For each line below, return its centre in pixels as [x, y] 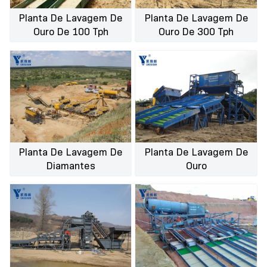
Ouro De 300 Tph [196, 32]
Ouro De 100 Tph [71, 32]
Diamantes [71, 166]
